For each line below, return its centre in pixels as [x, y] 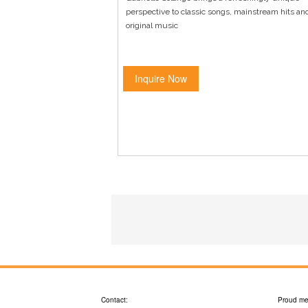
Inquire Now [161, 78]
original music [152, 25]
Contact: [114, 300]
